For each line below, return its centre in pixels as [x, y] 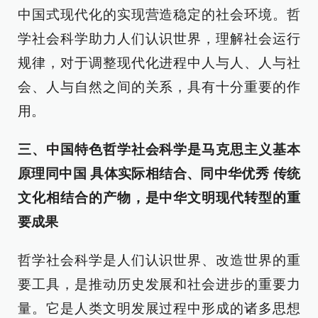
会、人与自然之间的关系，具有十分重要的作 [159, 87]
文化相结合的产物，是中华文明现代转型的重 [159, 198]
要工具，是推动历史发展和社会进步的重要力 [159, 284]
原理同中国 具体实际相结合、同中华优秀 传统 [159, 174]
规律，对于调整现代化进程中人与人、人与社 [159, 63]
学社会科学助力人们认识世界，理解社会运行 [159, 39]
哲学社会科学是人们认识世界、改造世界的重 [159, 260]
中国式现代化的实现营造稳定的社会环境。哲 [159, 15]
